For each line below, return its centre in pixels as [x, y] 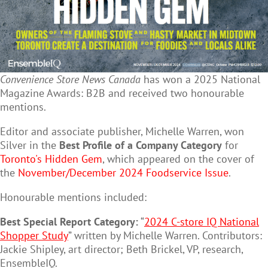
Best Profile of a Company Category [141, 145]
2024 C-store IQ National [202, 222]
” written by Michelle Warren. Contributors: [165, 236]
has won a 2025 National [200, 80]
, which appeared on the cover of [178, 159]
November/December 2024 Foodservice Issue [123, 173]
